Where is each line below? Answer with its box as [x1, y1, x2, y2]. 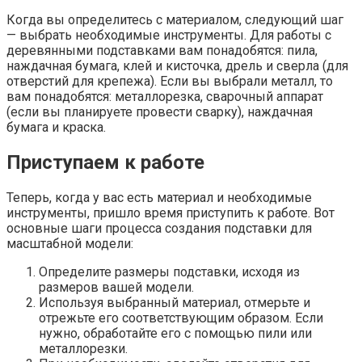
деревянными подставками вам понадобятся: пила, [6, 42, 318, 58]
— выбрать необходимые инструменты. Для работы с [6, 27, 331, 43]
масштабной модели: [6, 235, 133, 251]
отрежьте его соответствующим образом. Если [39, 309, 323, 326]
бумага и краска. [6, 119, 106, 135]
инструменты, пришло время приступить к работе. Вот [6, 204, 335, 221]
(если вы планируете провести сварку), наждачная [6, 103, 313, 120]
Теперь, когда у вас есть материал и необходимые [6, 189, 312, 205]
